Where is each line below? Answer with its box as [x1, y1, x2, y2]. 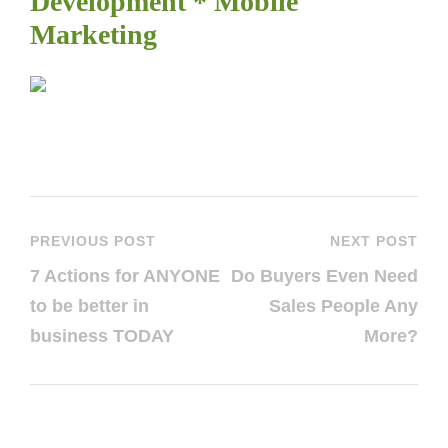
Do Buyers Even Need [231, 266, 418, 286]
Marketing [30, 19, 157, 50]
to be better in [30, 296, 149, 316]
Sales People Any [269, 296, 418, 316]
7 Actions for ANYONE [30, 266, 220, 286]
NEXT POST [330, 233, 418, 249]
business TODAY [30, 326, 174, 346]
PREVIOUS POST [30, 233, 156, 249]
